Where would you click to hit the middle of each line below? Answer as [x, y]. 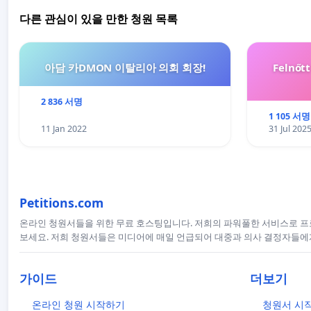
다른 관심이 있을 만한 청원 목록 [99, 19]
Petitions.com [61, 203]
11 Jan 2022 [64, 129]
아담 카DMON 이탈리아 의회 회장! [125, 68]
